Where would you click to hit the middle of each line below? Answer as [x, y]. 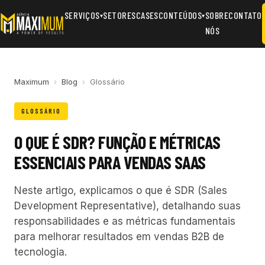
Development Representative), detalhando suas [127, 206]
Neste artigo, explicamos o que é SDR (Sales [121, 190]
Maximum [32, 82]
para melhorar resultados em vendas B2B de [119, 237]
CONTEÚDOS [180, 15]
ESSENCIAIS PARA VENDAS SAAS [110, 162]
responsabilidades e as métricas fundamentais [125, 221]
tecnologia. [41, 252]
